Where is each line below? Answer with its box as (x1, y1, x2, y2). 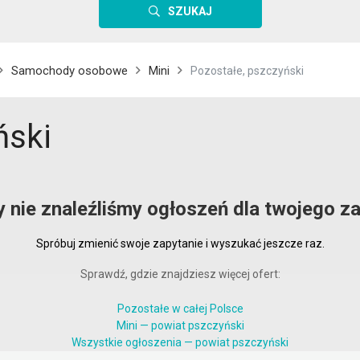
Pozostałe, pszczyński (190, 64, 304, 77)
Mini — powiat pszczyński (116, 319, 244, 332)
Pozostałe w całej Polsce (117, 302, 243, 315)
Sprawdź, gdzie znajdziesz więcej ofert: (80, 268, 280, 280)
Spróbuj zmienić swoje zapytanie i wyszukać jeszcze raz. (35, 237, 325, 250)
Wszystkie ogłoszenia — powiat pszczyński (72, 336, 288, 349)
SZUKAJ (167, 5, 212, 18)
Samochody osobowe (11, 63, 128, 78)
